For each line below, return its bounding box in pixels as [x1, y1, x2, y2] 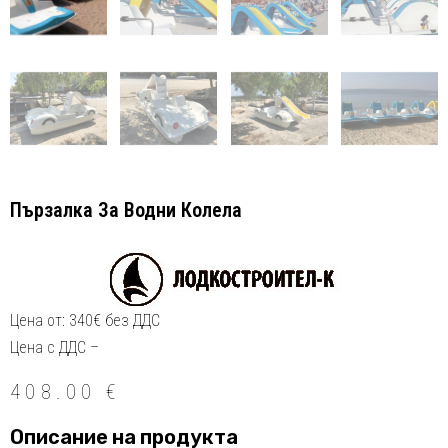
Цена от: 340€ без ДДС [10, 311, 160, 331]
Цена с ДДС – [10, 338, 99, 358]
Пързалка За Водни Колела [10, 198, 242, 223]
